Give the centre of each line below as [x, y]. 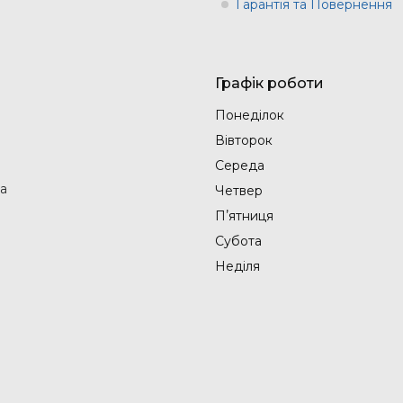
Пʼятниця [244, 215]
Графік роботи [269, 83]
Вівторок [244, 140]
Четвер [239, 190]
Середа [240, 165]
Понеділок [250, 115]
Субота [238, 241]
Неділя [237, 266]
